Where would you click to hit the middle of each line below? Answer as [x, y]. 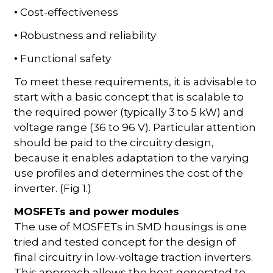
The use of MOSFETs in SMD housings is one [131, 226]
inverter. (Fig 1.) [53, 188]
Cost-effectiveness [68, 12]
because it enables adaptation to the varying [132, 158]
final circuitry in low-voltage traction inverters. [134, 257]
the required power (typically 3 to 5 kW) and [129, 112]
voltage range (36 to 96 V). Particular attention [135, 127]
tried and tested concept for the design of [125, 242]
